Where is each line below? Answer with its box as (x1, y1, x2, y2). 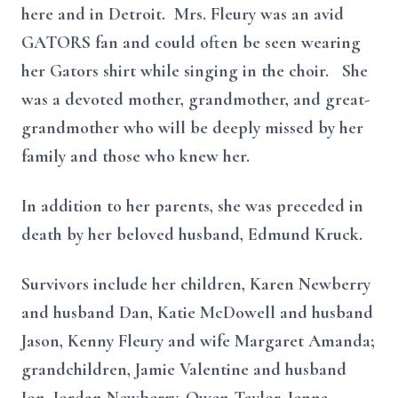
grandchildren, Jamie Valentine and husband (21, 359, 346, 380)
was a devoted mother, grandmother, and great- (21, 89, 370, 110)
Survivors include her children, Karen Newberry (21, 274, 370, 295)
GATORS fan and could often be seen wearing (21, 32, 361, 53)
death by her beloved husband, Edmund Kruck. (21, 224, 362, 245)
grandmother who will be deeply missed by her (21, 117, 363, 139)
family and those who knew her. (21, 146, 259, 167)
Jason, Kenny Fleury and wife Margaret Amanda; (21, 330, 375, 352)
